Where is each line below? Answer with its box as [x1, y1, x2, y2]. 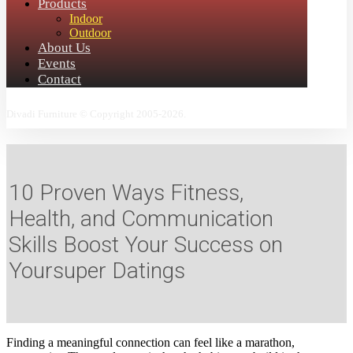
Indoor [69, 12, 102, 25]
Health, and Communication [9, 205, 273, 232]
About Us [38, 40, 91, 55]
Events [38, 56, 76, 71]
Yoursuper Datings [9, 257, 185, 284]
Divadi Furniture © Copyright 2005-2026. [6, 108, 186, 120]
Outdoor [69, 26, 111, 39]
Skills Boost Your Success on [9, 231, 283, 258]
